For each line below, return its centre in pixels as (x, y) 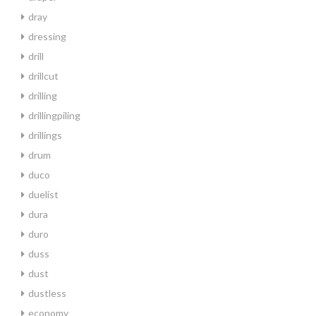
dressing (47, 36)
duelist (43, 194)
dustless (47, 293)
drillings (45, 135)
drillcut (43, 76)
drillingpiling (54, 115)
